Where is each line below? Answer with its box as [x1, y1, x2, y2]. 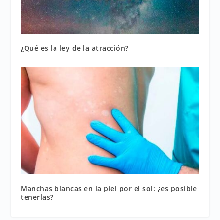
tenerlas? [21, 192, 54, 202]
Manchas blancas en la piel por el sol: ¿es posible [21, 183, 197, 193]
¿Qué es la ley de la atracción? [21, 43, 129, 53]
